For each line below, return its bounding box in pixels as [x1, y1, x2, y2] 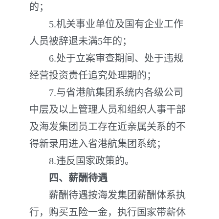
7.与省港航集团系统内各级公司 [29, 87, 183, 98]
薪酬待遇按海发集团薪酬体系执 [29, 190, 186, 200]
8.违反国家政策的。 [29, 155, 134, 166]
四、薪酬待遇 [49, 173, 108, 183]
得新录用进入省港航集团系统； [29, 138, 166, 149]
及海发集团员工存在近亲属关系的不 [29, 121, 186, 132]
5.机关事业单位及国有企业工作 [29, 19, 183, 29]
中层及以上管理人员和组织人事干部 [29, 104, 186, 115]
